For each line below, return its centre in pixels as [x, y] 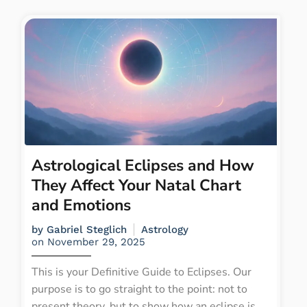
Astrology [165, 229]
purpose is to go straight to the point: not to [139, 289]
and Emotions [81, 205]
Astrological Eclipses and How [143, 165]
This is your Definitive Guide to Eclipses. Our [142, 272]
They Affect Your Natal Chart [136, 185]
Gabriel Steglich [87, 229]
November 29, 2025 [96, 242]
